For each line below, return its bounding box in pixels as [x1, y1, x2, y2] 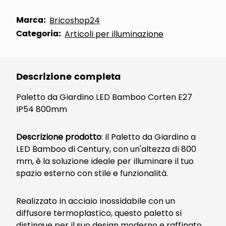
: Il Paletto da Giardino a [101, 131, 196, 143]
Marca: [16, 14, 46, 27]
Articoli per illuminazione [65, 28, 163, 40]
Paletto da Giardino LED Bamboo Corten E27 [16, 91, 192, 103]
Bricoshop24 [49, 15, 100, 26]
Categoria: [16, 27, 61, 40]
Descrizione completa [16, 70, 121, 84]
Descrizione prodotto [16, 131, 101, 143]
